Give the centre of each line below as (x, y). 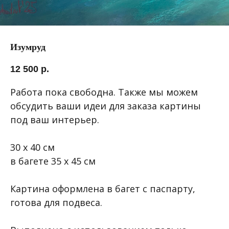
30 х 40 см (32, 147)
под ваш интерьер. (55, 120)
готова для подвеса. (56, 203)
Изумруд (28, 47)
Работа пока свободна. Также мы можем (104, 92)
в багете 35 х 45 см (53, 161)
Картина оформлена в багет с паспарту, (103, 189)
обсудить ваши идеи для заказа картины (106, 106)
